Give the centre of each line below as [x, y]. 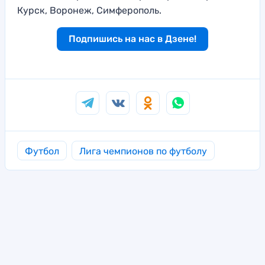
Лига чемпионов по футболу [143, 151]
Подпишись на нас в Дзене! [132, 39]
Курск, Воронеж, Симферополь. [89, 11]
